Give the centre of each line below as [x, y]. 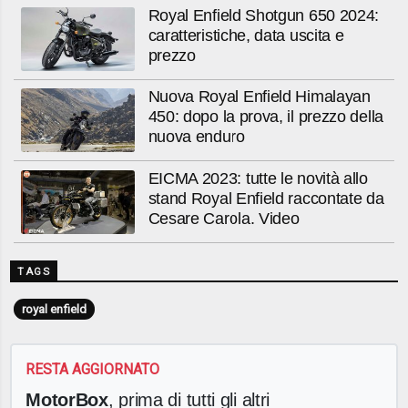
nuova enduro [196, 137]
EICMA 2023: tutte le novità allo [258, 178]
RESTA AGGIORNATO [93, 370]
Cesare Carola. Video [224, 218]
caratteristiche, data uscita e [246, 35]
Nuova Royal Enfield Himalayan [259, 97]
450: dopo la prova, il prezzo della [265, 117]
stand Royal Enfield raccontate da [266, 198]
